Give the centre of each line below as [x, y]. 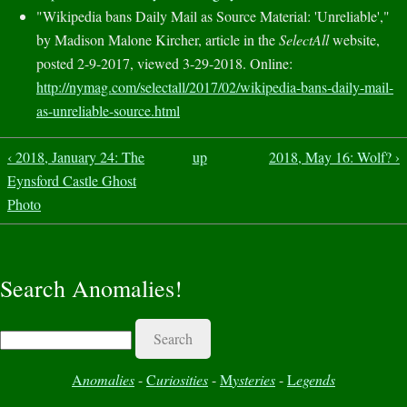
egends [316, 380]
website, [354, 40]
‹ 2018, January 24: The [76, 157]
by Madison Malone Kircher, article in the [158, 40]
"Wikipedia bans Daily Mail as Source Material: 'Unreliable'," [213, 16]
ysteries [254, 380]
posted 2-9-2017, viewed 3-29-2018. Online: [164, 64]
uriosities [182, 380]
